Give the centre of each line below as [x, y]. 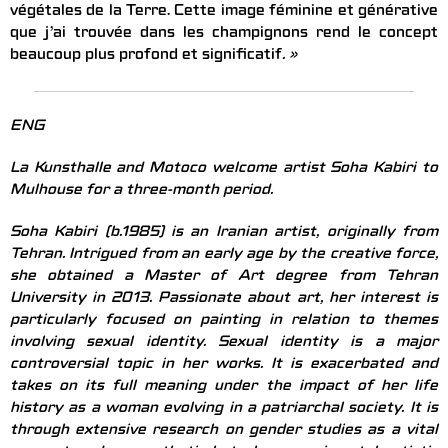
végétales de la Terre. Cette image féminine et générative [224, 12]
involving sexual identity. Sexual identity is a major [224, 343]
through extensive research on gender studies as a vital [224, 431]
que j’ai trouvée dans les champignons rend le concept [224, 34]
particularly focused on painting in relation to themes [224, 321]
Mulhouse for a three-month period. [141, 191]
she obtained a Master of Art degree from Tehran [224, 277]
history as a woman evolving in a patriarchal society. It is [224, 409]
